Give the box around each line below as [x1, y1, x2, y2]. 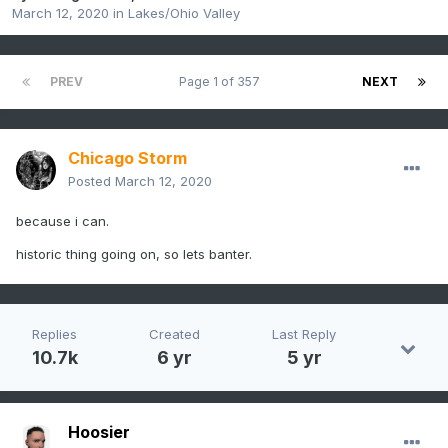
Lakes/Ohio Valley [128, 5, 240, 22]
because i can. [16, 213, 109, 230]
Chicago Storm [68, 148, 187, 169]
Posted [68, 173, 115, 190]
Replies [32, 326, 78, 343]
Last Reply [272, 326, 337, 343]
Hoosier [68, 422, 130, 443]
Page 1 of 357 [179, 74, 266, 90]
